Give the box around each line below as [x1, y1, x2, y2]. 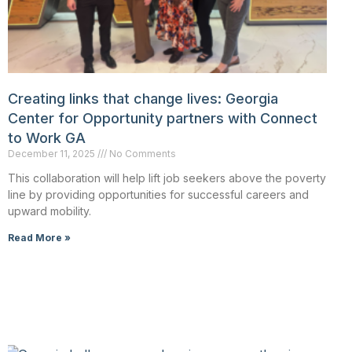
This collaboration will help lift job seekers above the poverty [8, 170, 326, 185]
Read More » [8, 231, 71, 244]
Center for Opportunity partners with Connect [8, 109, 317, 126]
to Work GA [8, 129, 86, 146]
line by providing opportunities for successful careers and [8, 187, 309, 201]
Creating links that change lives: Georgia [8, 90, 278, 107]
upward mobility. [8, 203, 91, 218]
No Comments [107, 147, 176, 159]
